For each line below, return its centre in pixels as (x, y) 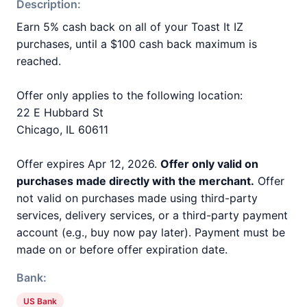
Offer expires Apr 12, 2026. (88, 164)
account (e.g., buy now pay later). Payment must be (151, 232)
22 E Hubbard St (60, 112)
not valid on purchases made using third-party (137, 198)
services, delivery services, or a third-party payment (152, 215)
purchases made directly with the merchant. (135, 181)
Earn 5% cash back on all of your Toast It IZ (130, 27)
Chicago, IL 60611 (62, 130)
